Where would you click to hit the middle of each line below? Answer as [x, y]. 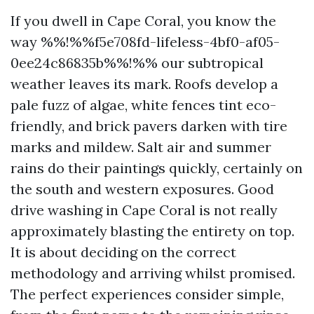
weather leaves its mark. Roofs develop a [144, 84]
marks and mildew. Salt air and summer [141, 147]
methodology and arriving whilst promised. [153, 273]
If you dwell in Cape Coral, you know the [143, 21]
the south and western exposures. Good [142, 189]
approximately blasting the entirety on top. [152, 231]
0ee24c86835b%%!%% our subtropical [137, 63]
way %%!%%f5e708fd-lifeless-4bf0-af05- [145, 42]
